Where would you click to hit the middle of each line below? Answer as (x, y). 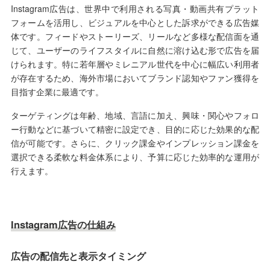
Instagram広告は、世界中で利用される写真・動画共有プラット (135, 9)
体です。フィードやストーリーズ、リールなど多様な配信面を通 (135, 36)
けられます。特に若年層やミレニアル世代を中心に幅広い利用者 (135, 64)
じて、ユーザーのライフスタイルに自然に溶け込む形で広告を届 (135, 50)
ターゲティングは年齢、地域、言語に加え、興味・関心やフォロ (135, 115)
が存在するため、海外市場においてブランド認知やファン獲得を (135, 78)
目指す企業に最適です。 (57, 92)
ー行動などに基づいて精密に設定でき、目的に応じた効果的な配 (135, 129)
